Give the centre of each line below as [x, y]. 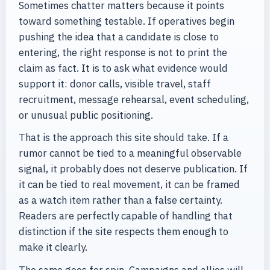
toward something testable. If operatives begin [126, 21]
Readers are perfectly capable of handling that [125, 216]
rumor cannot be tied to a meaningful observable [130, 153]
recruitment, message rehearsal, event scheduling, [133, 100]
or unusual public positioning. [86, 115]
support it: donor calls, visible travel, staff [115, 84]
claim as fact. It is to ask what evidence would [123, 68]
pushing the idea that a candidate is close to [118, 37]
